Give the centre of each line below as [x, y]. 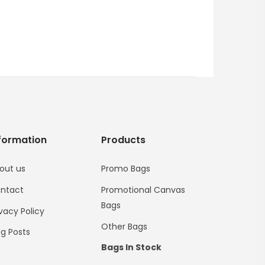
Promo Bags [126, 168]
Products [123, 140]
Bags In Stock [131, 247]
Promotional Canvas [143, 190]
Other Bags [124, 226]
